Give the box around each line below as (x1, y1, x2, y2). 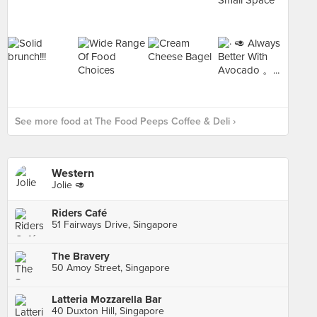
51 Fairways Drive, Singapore (52, 219, 178, 231)
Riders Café (52, 207, 107, 219)
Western (52, 166, 94, 180)
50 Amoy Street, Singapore (52, 262, 170, 274)
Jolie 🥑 (52, 179, 85, 191)
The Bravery (52, 250, 110, 263)
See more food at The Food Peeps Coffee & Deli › (15, 115, 236, 127)
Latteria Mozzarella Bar (52, 293, 161, 306)
